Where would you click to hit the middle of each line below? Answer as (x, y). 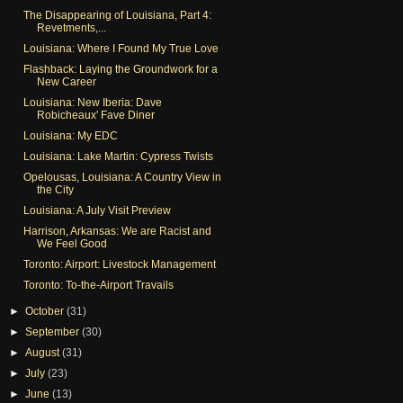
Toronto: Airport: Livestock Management (119, 264)
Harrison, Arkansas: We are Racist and (117, 231)
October (46, 311)
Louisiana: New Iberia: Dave (92, 102)
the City (55, 189)
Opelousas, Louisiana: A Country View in (122, 177)
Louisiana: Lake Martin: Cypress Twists (118, 156)
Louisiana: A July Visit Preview (97, 210)
